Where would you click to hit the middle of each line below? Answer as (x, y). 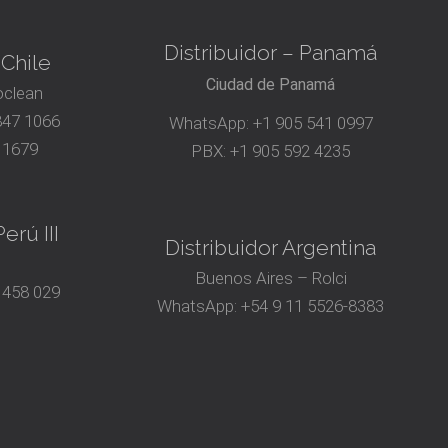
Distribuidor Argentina (271, 248)
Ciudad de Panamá (271, 85)
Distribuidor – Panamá (271, 53)
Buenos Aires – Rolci (270, 278)
